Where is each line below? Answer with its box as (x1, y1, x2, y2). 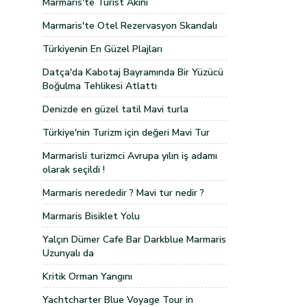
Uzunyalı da (42, 247, 94, 260)
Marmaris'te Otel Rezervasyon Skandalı (42, 19, 217, 32)
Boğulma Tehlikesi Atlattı (42, 79, 157, 93)
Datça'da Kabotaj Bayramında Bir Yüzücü (42, 66, 223, 79)
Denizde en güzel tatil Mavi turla (42, 103, 188, 116)
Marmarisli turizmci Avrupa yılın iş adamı (42, 149, 217, 162)
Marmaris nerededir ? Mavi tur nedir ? (42, 186, 204, 199)
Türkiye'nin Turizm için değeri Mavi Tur (42, 126, 210, 139)
